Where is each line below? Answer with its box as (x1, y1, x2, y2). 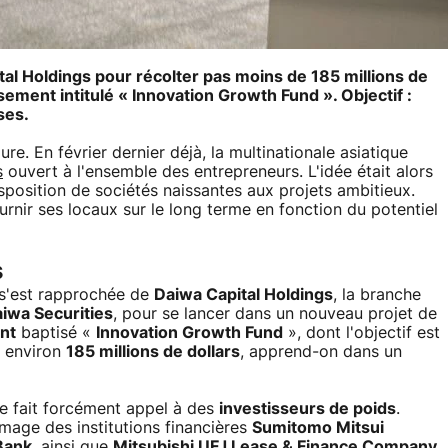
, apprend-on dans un (240, 344, 402, 361)
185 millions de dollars (66, 344, 240, 361)
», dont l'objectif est (283, 325, 440, 342)
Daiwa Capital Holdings (154, 287, 333, 304)
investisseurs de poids (219, 401, 396, 418)
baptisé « (16, 325, 96, 342)
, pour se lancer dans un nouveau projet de (113, 306, 437, 323)
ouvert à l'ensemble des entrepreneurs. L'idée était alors (3, 164, 433, 181)
